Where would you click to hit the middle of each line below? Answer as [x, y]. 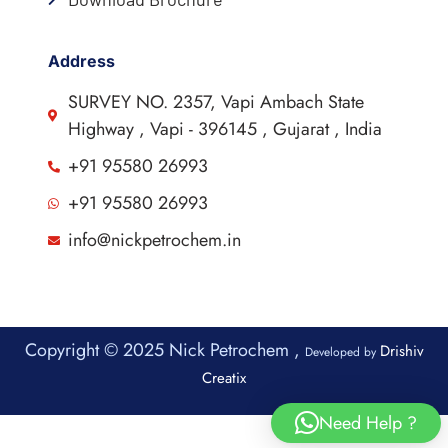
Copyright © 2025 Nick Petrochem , [164, 350]
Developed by [342, 352]
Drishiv [401, 351]
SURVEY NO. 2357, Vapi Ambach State [215, 102]
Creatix [224, 378]
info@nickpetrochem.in [154, 240]
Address [81, 61]
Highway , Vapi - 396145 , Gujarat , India [224, 129]
